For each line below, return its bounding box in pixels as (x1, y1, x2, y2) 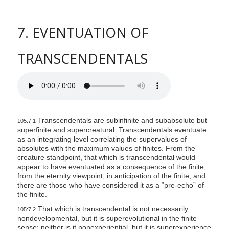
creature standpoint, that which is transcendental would (17, 153, 195, 162)
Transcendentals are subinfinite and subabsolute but (35, 116, 207, 125)
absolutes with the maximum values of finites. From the (17, 144, 195, 153)
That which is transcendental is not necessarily (35, 204, 188, 213)
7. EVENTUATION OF (17, 24, 148, 42)
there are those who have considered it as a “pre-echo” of (17, 181, 204, 190)
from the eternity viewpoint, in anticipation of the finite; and (17, 172, 205, 180)
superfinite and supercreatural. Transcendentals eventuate (17, 126, 207, 134)
